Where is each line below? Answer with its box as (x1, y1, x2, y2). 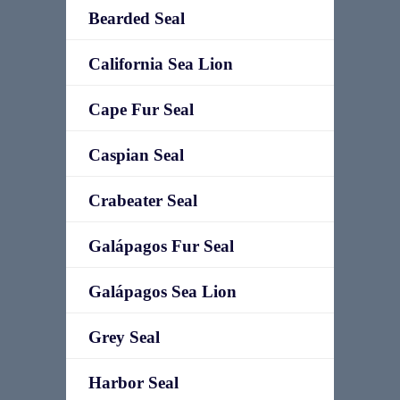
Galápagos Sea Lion (88, 282, 237, 301)
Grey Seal (88, 328, 160, 346)
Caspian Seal (88, 146, 184, 164)
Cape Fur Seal (88, 100, 194, 119)
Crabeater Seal (88, 191, 197, 210)
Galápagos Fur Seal (88, 237, 234, 255)
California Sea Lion (88, 54, 233, 73)
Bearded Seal (88, 9, 185, 28)
